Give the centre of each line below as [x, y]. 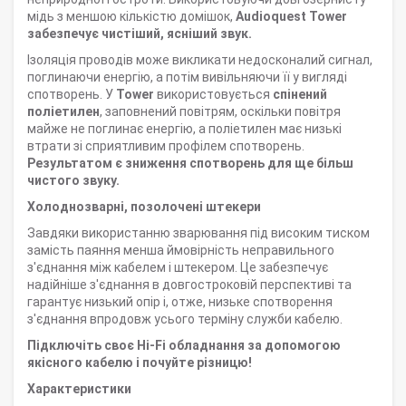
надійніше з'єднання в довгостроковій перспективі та [189, 285]
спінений [300, 95]
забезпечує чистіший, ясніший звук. [140, 34]
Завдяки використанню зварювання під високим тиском [198, 233]
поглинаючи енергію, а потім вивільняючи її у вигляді [187, 77]
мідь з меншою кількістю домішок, [131, 17]
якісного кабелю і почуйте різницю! [140, 363]
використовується [213, 95]
